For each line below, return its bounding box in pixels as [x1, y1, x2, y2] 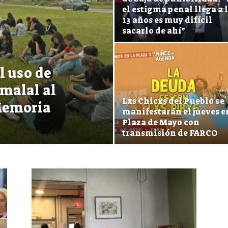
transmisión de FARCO [122, 127, 217, 138]
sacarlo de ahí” [122, 25, 185, 36]
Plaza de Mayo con [122, 117, 199, 128]
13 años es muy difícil [122, 14, 212, 25]
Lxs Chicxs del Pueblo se [122, 95, 224, 106]
